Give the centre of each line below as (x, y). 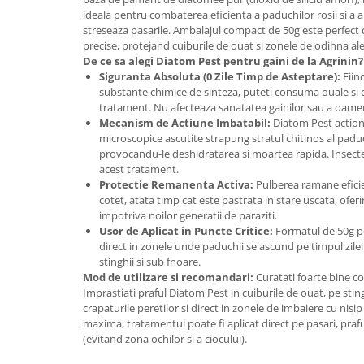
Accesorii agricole (61, 347)
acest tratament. (139, 169)
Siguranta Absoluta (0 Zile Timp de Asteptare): (220, 76)
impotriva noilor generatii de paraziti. (188, 215)
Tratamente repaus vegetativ (92, 154)
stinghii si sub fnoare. (150, 262)
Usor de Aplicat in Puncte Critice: (186, 231)
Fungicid (35, 104)
